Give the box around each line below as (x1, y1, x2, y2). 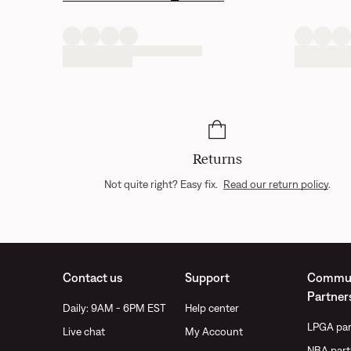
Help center (185, 302, 239, 314)
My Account (185, 325, 243, 338)
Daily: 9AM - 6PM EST (63, 302, 166, 314)
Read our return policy (223, 178, 328, 190)
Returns (192, 151, 242, 167)
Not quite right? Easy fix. (103, 178, 220, 190)
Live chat (63, 325, 105, 338)
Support (185, 270, 230, 284)
